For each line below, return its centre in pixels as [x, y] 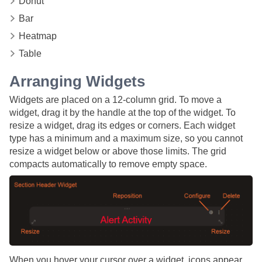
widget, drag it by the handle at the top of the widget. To [123, 113]
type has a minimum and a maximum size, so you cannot [126, 139]
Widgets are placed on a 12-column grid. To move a [116, 100]
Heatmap [38, 36]
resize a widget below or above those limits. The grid [118, 151]
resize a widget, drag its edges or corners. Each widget [122, 126]
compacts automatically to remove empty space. [108, 164]
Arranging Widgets [77, 82]
